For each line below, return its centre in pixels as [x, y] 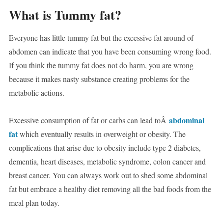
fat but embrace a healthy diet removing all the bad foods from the [110, 189]
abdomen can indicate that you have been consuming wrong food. [110, 52]
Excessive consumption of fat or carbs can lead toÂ [89, 120]
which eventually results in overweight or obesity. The [101, 134]
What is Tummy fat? [65, 15]
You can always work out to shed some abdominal [130, 175]
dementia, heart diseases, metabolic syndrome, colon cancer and [107, 162]
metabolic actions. [36, 93]
